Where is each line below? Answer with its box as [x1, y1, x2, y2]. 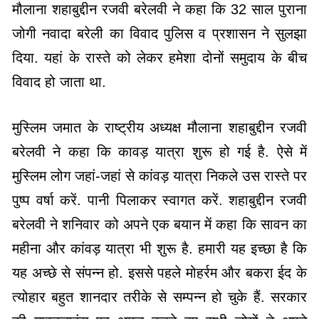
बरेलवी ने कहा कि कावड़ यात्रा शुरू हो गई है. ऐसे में [12, 143, 307, 159]
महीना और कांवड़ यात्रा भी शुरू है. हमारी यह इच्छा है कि [12, 240, 307, 256]
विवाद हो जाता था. [12, 73, 106, 90]
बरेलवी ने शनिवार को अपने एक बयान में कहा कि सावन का [12, 216, 307, 232]
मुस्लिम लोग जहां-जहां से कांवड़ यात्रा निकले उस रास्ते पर [12, 167, 307, 184]
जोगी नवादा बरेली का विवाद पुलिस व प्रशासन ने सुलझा [12, 25, 307, 41]
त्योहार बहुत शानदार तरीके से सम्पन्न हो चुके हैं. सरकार [12, 288, 307, 305]
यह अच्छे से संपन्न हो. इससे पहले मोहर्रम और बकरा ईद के [12, 264, 307, 281]
